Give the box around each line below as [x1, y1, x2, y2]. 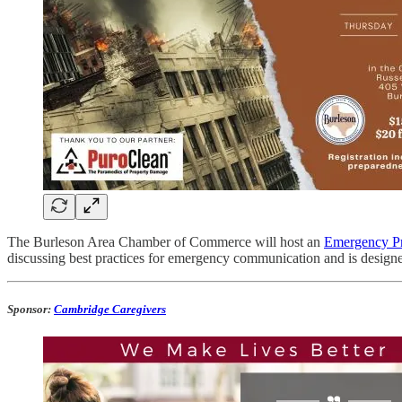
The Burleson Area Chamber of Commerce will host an [7, 234, 324, 250]
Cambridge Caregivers [54, 302, 166, 317]
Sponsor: [7, 302, 54, 317]
